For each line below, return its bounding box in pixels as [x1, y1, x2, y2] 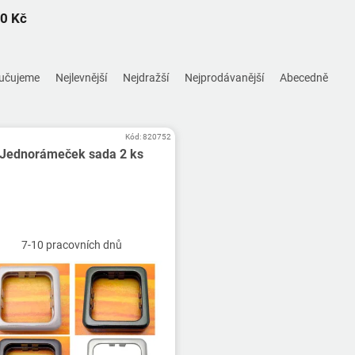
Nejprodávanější [185, 71, 264, 85]
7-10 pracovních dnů [21, 239, 122, 252]
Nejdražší [123, 71, 169, 85]
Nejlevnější [55, 71, 107, 85]
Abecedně [280, 71, 328, 85]
